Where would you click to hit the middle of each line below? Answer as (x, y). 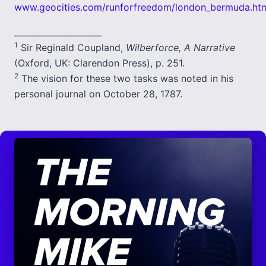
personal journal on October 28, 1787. (98, 94)
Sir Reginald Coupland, (72, 47)
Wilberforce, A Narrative (180, 47)
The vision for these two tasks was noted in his (126, 78)
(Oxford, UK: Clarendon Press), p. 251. (99, 63)
